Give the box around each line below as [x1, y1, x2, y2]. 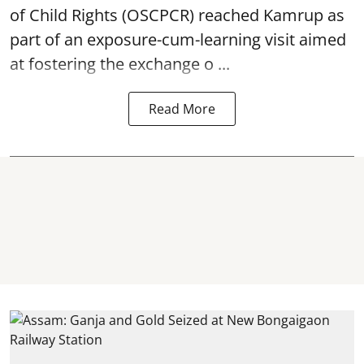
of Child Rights [10, 3, 118, 26]
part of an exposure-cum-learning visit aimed [10, 28, 346, 50]
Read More [149, 99, 215, 118]
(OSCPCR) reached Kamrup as [118, 3, 344, 26]
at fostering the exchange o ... [10, 52, 230, 75]
